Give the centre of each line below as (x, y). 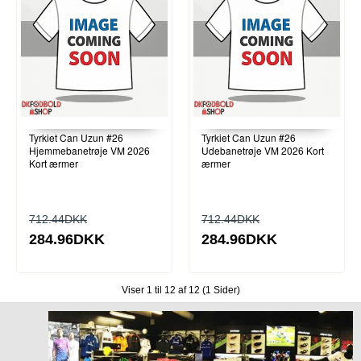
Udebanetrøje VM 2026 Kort (263, 151)
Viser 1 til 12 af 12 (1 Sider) (180, 290)
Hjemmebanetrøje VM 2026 (89, 151)
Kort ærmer (54, 164)
